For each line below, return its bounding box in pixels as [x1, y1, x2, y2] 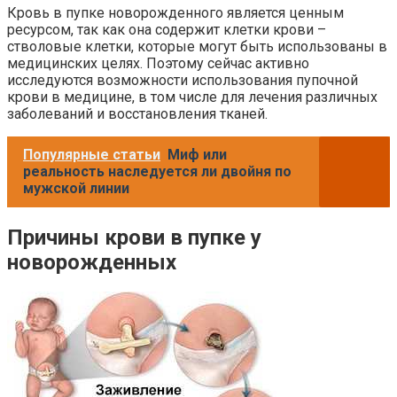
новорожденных [7, 249, 176, 275]
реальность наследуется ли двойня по [23, 162, 292, 180]
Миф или [167, 145, 227, 163]
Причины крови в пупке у [7, 224, 261, 250]
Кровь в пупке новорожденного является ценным [7, 4, 344, 21]
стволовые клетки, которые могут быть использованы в [7, 37, 387, 55]
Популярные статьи [23, 145, 160, 163]
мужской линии [23, 179, 129, 197]
